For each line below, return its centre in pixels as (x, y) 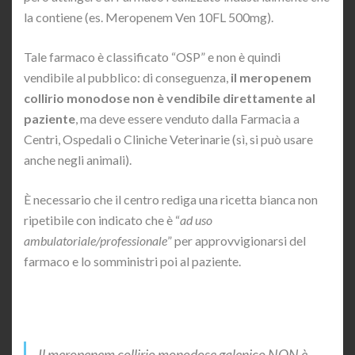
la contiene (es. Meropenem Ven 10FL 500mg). (149, 17)
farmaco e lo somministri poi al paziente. (132, 261)
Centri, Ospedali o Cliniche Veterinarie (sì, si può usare (168, 139)
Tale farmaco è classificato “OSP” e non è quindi (152, 57)
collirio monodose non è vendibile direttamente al (170, 98)
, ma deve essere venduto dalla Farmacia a (187, 119)
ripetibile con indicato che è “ (102, 220)
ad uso (196, 220)
